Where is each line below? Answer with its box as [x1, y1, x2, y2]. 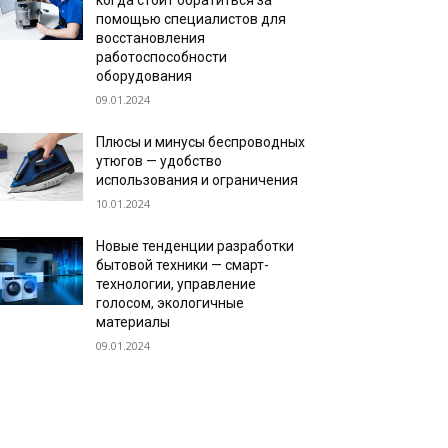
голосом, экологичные [96, 295, 245, 311]
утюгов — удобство [96, 153, 223, 169]
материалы [96, 314, 171, 330]
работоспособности [96, 49, 228, 65]
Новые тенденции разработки [96, 238, 295, 254]
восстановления [96, 30, 206, 46]
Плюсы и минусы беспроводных [96, 134, 306, 150]
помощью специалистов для [96, 11, 287, 27]
